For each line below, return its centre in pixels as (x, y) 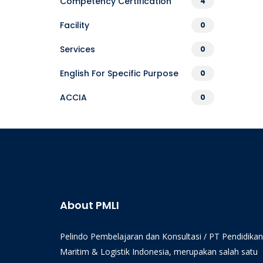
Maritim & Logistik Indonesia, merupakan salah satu (159, 252)
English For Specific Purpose (119, 73)
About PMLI (90, 205)
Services (77, 49)
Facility (75, 25)
